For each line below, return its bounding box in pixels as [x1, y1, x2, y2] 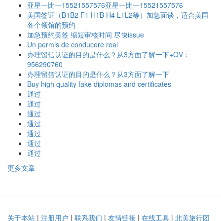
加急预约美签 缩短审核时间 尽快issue [27, 30, 144, 39]
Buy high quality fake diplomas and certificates [27, 79, 171, 89]
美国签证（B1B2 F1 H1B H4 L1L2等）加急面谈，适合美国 [27, 10, 209, 20]
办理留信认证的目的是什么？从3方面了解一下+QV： [27, 49, 190, 59]
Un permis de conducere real [27, 39, 118, 49]
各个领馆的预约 [27, 20, 75, 30]
